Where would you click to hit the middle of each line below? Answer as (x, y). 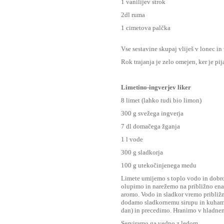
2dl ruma (134, 15)
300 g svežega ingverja (152, 113)
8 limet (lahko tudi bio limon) (161, 100)
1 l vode (132, 139)
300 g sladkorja (142, 152)
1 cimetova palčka (146, 28)
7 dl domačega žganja (150, 126)
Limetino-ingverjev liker (156, 87)
